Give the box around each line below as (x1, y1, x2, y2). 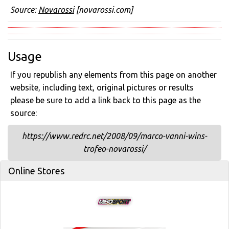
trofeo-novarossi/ (83, 144, 146, 153)
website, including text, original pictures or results (10, 83, 194, 92)
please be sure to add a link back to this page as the (10, 96, 201, 105)
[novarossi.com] (74, 5, 133, 14)
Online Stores (8, 166, 64, 176)
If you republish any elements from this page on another (10, 70, 217, 79)
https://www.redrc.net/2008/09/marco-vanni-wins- (22, 131, 207, 141)
